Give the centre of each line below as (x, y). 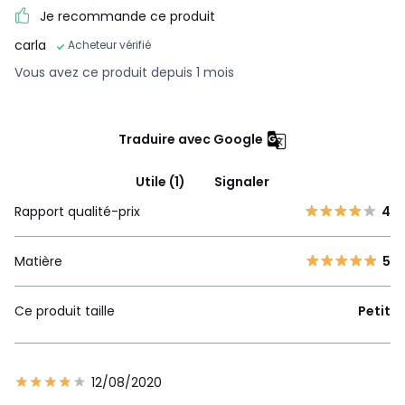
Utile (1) (160, 182)
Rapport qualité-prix (77, 212)
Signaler (242, 182)
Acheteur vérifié (109, 45)
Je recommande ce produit (127, 17)
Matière (38, 262)
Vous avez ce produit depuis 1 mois (124, 73)
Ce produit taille (65, 311)
